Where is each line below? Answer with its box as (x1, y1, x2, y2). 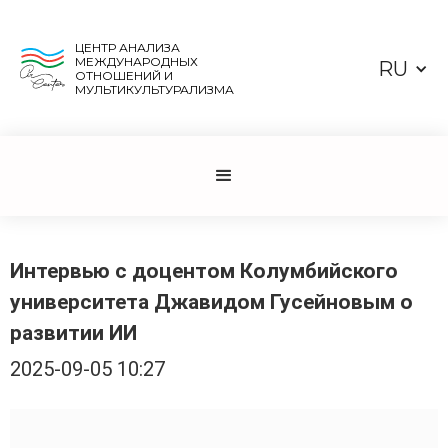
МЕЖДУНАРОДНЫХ (74, 54, 198, 69)
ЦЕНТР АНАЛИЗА (74, 40, 180, 55)
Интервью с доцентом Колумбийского (10, 259, 398, 283)
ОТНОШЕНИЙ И (74, 68, 173, 83)
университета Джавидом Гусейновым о (10, 290, 413, 314)
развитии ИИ (10, 321, 137, 345)
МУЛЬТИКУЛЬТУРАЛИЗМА (74, 82, 234, 97)
